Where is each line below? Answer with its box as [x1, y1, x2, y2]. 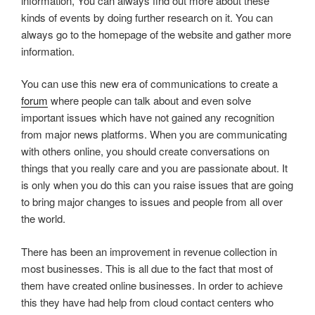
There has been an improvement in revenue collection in [21, 243, 277, 259]
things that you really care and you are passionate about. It [21, 160, 288, 176]
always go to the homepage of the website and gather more [21, 26, 291, 41]
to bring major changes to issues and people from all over [21, 194, 283, 210]
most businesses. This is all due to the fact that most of [21, 260, 273, 276]
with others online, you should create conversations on [21, 143, 269, 159]
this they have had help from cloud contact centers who [21, 294, 274, 309]
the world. [21, 211, 65, 226]
